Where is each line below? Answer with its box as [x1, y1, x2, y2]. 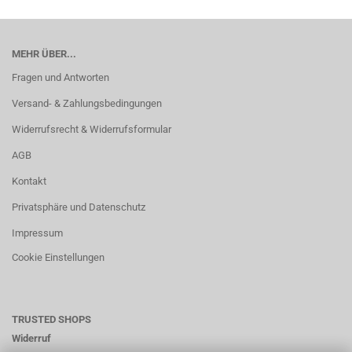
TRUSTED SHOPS [12, 313, 91, 325]
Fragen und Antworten [12, 71, 109, 83]
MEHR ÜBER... [12, 48, 76, 60]
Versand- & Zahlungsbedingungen [12, 97, 162, 109]
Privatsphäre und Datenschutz [12, 201, 145, 213]
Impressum [12, 227, 63, 239]
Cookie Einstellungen [12, 251, 104, 263]
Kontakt [12, 175, 46, 187]
